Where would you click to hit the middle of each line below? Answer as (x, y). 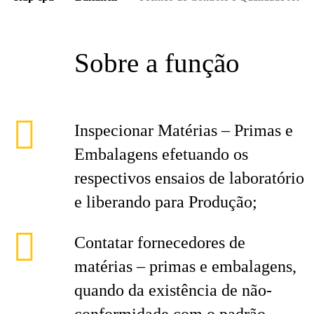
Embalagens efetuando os (161, 154)
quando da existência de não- (173, 290)
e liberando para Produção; (166, 202)
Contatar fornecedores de (160, 243)
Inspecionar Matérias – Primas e (184, 130)
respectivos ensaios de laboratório (189, 178)
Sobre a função (157, 63)
